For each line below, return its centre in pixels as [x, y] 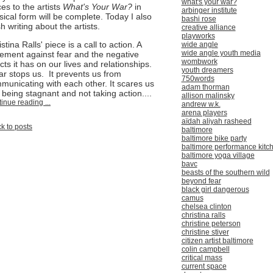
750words [198, 79]
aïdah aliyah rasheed [216, 122]
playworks [198, 36]
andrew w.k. [201, 105]
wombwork [199, 62]
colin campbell [205, 250]
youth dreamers [207, 70]
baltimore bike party [214, 139]
